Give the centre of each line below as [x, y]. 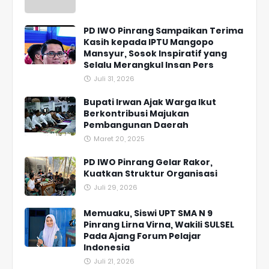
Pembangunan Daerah [136, 125]
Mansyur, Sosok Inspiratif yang [155, 54]
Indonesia [107, 248]
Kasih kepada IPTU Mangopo [149, 42]
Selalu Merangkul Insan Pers [149, 65]
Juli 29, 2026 [116, 188]
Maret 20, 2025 [119, 139]
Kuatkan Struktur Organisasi [150, 174]
